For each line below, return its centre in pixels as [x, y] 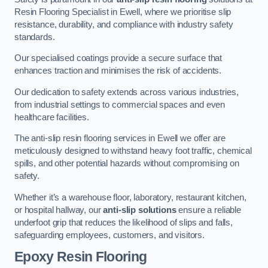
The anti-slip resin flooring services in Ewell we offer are [120, 138]
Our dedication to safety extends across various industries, [127, 92]
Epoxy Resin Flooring [81, 257]
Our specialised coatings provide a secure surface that [118, 58]
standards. [35, 37]
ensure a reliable [209, 210]
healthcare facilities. [52, 117]
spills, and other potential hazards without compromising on [127, 164]
